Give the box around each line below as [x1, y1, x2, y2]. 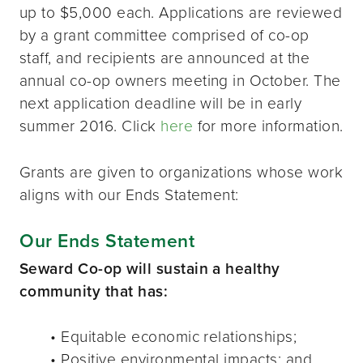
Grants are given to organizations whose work [19, 160, 344, 183]
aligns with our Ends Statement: [19, 183, 239, 206]
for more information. [193, 114, 344, 137]
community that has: [19, 279, 169, 302]
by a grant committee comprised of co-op [19, 23, 310, 46]
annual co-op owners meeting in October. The [19, 69, 341, 92]
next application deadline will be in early [19, 92, 302, 114]
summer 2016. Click [19, 114, 161, 137]
